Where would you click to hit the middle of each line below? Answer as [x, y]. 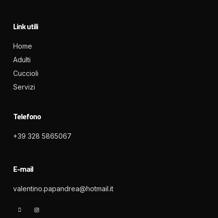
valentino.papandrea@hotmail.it [63, 189]
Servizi [24, 87]
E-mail [23, 169]
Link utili [26, 27]
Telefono [27, 117]
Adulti [22, 60]
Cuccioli [26, 73]
